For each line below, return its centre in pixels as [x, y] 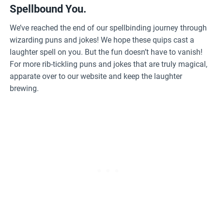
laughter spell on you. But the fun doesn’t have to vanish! [106, 52]
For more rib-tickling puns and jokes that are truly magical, [108, 64]
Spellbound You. [48, 9]
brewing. [24, 88]
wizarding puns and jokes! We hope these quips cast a [102, 40]
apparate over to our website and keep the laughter [96, 76]
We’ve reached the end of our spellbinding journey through [108, 28]
